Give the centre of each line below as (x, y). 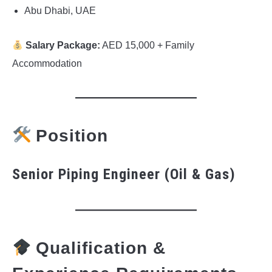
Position (72, 136)
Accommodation (47, 64)
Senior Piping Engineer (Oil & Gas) (124, 175)
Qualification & (100, 248)
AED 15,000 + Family (148, 46)
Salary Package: (63, 46)
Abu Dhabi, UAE (60, 11)
